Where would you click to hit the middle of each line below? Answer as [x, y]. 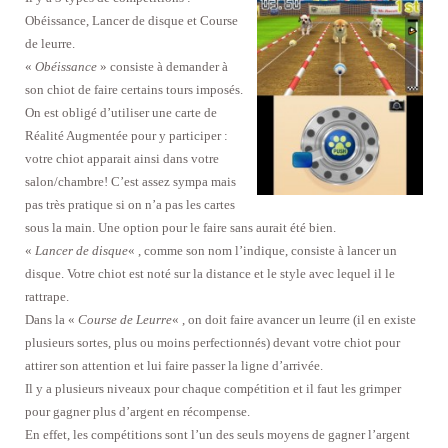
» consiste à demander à [162, 67]
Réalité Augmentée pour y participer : [126, 136]
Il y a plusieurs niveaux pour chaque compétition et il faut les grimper [213, 389]
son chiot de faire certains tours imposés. [134, 90]
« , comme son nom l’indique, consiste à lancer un [262, 251]
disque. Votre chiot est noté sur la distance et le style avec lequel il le [210, 274]
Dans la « [51, 320]
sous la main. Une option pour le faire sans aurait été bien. [180, 228]
